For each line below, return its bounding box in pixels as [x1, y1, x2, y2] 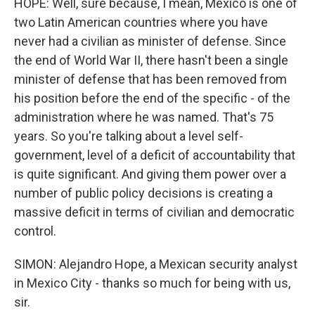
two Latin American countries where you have [14, 15, 268, 30]
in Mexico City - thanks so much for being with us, [14, 276, 290, 291]
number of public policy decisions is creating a [14, 186, 273, 201]
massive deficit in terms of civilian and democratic [14, 205, 295, 220]
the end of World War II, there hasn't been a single [14, 53, 288, 68]
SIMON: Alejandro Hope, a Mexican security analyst [14, 257, 297, 272]
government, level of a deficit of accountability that [14, 148, 295, 163]
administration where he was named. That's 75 [14, 110, 274, 125]
